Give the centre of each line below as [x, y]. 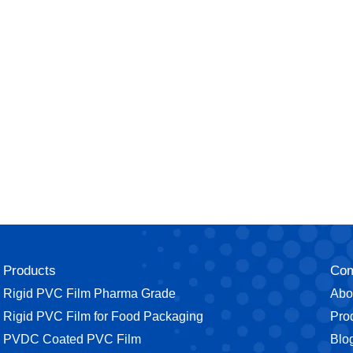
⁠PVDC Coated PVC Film [72, 339]
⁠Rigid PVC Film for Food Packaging [104, 316]
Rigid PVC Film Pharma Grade [90, 293]
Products [30, 270]
